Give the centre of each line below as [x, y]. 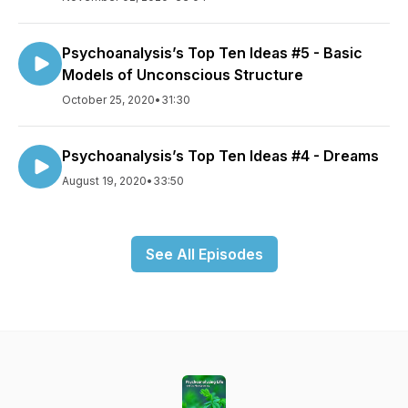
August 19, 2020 [104, 181]
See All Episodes [204, 254]
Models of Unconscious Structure [183, 75]
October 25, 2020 [108, 100]
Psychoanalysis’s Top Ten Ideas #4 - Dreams [220, 156]
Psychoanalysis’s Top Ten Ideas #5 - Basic [212, 53]
